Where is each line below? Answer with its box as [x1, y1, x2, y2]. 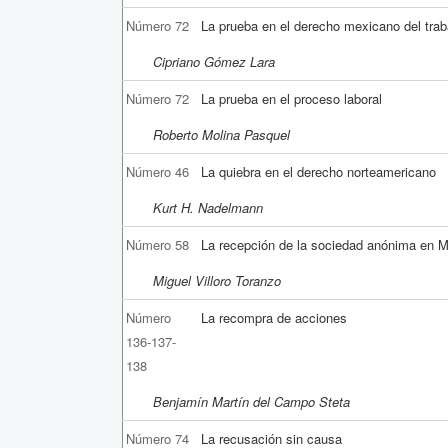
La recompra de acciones [201, 307, 348, 327]
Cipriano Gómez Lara [153, 51, 275, 71]
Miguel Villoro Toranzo [153, 270, 281, 290]
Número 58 [126, 234, 190, 254]
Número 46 [126, 161, 190, 181]
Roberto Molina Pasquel [153, 124, 290, 144]
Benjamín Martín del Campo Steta [153, 391, 350, 411]
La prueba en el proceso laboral [201, 88, 383, 108]
